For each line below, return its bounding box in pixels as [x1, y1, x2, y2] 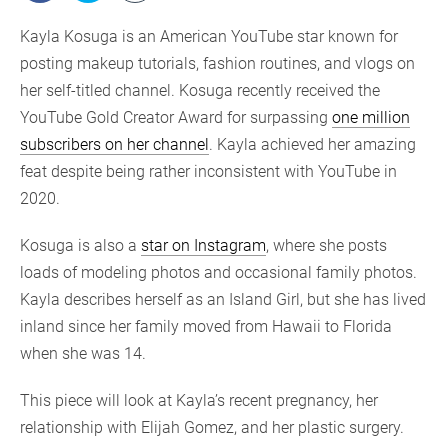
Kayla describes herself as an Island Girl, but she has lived [20, 289, 426, 309]
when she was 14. [20, 343, 146, 363]
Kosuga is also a [20, 235, 141, 255]
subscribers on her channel [20, 134, 209, 154]
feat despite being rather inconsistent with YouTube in [20, 161, 397, 181]
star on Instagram [141, 235, 266, 255]
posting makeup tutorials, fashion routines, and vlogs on [20, 53, 415, 73]
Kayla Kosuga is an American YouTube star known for [20, 26, 398, 46]
